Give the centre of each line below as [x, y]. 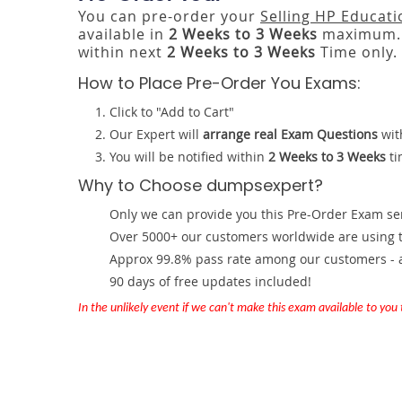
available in [123, 34]
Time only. [357, 52]
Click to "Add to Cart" [172, 112]
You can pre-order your [169, 16]
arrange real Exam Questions [290, 134]
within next [122, 52]
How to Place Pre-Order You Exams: [219, 83]
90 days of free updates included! [210, 281]
